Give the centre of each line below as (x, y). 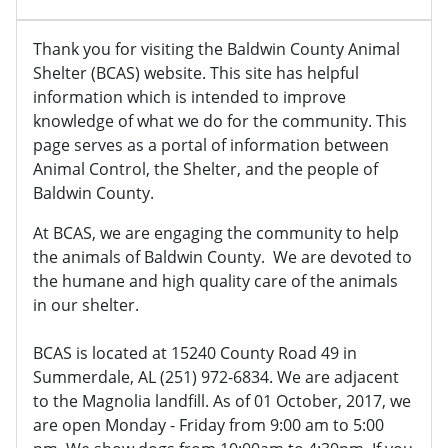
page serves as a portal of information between (211, 145)
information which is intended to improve (189, 97)
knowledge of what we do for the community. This (220, 121)
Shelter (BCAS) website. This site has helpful (196, 73)
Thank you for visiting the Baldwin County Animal (216, 49)
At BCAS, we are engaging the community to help (216, 233)
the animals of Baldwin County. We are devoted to (222, 257)
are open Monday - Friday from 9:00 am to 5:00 (208, 425)
